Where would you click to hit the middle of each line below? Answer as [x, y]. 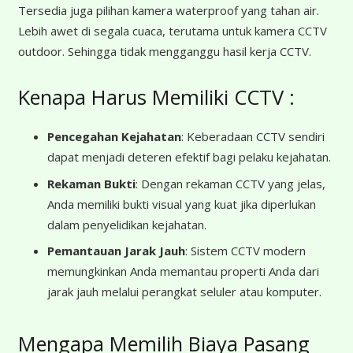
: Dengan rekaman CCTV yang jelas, [230, 183]
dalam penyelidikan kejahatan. [127, 224]
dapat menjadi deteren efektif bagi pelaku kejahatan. [189, 157]
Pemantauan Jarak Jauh [116, 251]
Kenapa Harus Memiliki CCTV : [156, 97]
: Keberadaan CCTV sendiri [253, 137]
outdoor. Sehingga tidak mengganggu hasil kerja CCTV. [164, 51]
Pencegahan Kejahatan [114, 137]
